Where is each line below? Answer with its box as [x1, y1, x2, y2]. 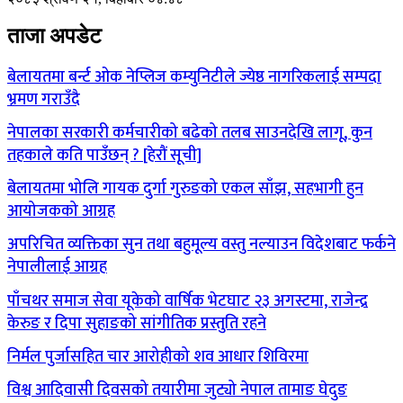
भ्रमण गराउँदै [7, 86, 80, 114]
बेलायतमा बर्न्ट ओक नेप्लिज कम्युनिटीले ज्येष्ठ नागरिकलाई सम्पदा [7, 64, 381, 92]
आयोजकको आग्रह [7, 198, 115, 226]
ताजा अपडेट [7, 24, 102, 49]
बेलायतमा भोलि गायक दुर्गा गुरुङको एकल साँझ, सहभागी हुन [7, 175, 363, 203]
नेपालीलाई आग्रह [7, 254, 107, 282]
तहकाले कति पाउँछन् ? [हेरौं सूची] [7, 142, 201, 170]
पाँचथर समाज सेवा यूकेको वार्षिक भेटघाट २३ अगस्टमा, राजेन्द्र [7, 287, 368, 315]
